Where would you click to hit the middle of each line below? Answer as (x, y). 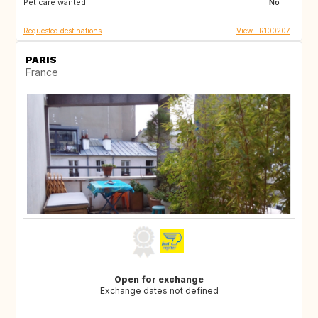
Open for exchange (159, 279)
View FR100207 (263, 30)
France (42, 72)
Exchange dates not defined (159, 290)
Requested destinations (62, 30)
